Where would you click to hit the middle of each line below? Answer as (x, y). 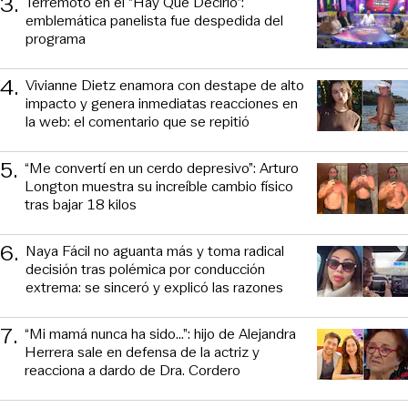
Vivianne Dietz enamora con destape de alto (165, 85)
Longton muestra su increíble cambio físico (159, 186)
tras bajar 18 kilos (81, 204)
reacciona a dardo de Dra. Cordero (133, 370)
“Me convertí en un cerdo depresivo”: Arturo (162, 168)
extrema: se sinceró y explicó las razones (154, 287)
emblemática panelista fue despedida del (154, 20)
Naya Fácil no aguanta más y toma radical (155, 250)
